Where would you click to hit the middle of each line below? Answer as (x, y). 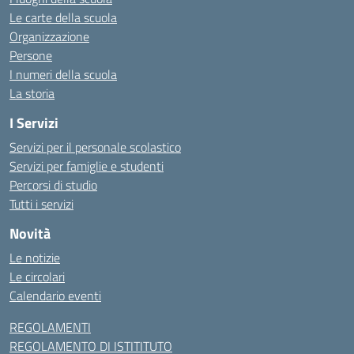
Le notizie (35, 258)
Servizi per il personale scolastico (95, 147)
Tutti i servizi (41, 204)
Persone (31, 55)
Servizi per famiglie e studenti (87, 166)
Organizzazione (49, 36)
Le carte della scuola (63, 17)
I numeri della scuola (63, 74)
